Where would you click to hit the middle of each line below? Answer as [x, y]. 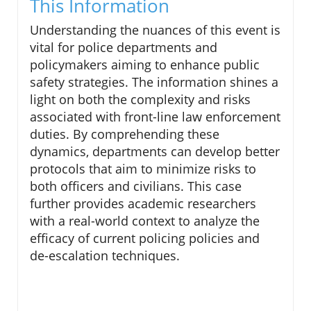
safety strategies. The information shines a [154, 82]
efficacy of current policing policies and [145, 238]
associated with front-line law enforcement [155, 117]
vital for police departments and [124, 48]
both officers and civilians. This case [136, 186]
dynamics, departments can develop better [155, 152]
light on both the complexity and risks [140, 100]
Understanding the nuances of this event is [155, 30]
